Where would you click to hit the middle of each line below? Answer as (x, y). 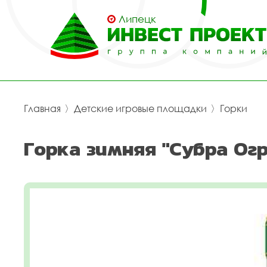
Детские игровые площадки (140, 108)
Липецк (137, 19)
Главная (42, 108)
